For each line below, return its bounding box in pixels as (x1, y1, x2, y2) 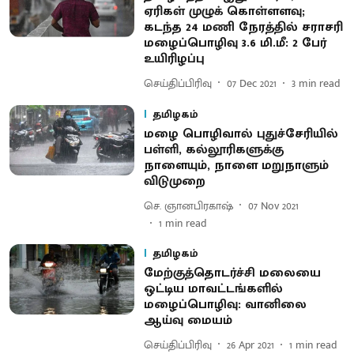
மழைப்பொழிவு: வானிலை (143, 294, 307, 315)
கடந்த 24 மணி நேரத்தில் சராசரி (143, 17, 343, 38)
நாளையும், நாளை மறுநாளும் (143, 155, 329, 176)
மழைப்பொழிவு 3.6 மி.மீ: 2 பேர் (143, 32, 326, 54)
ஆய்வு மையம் (143, 310, 236, 331)
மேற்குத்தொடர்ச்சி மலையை (143, 262, 321, 284)
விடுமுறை (143, 171, 205, 192)
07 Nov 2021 (247, 196, 299, 215)
